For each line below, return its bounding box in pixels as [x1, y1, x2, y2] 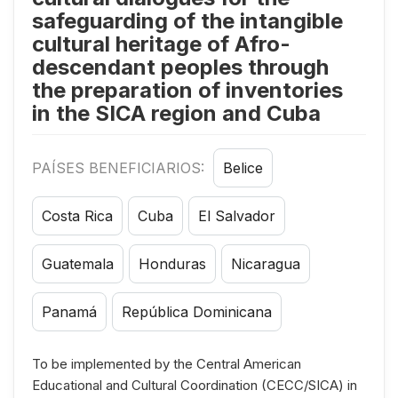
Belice [223, 158, 263, 177]
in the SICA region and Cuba [32, 99, 321, 126]
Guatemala [42, 254, 114, 273]
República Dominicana [122, 302, 272, 321]
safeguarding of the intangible [32, 7, 343, 34]
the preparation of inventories [32, 76, 343, 103]
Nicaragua [231, 254, 300, 273]
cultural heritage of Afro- [32, 30, 291, 57]
